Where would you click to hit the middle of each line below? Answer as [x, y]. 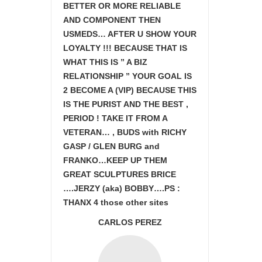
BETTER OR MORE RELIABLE [122, 6]
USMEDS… [85, 34]
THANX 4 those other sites [116, 202]
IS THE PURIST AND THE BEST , [126, 104]
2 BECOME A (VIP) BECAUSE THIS [130, 90]
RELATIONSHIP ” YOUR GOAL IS [127, 76]
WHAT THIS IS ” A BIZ [105, 62]
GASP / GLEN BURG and [111, 146]
